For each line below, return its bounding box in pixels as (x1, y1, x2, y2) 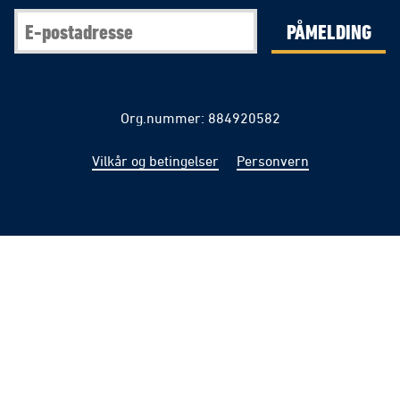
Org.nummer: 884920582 (120, 110, 280, 127)
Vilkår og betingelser (91, 153, 219, 170)
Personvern (236, 153, 309, 170)
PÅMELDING (286, 20, 371, 44)
